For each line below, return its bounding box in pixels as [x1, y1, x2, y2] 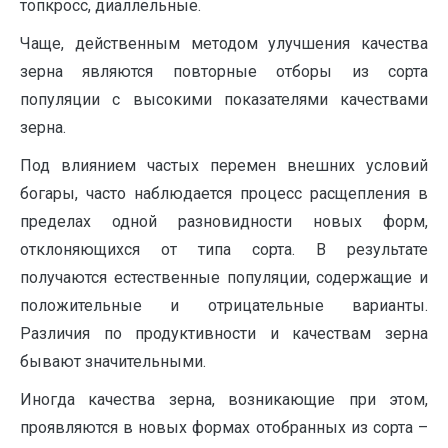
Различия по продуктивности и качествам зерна [20, 324, 428, 343]
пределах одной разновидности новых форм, [20, 212, 428, 231]
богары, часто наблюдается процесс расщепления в [20, 184, 428, 203]
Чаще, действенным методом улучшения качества [20, 34, 428, 53]
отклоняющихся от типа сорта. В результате [20, 240, 428, 259]
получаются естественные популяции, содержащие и [20, 268, 428, 287]
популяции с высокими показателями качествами [20, 90, 428, 109]
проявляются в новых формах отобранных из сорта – [20, 418, 428, 437]
